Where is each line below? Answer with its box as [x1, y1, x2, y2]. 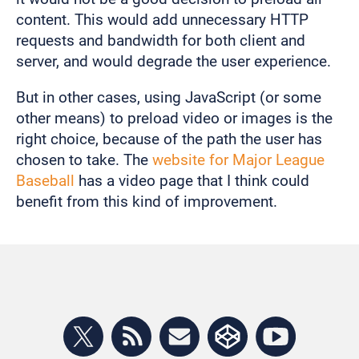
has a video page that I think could [75, 171, 309, 191]
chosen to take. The [16, 151, 152, 170]
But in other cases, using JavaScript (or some [16, 88, 321, 107]
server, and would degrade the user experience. [16, 52, 331, 71]
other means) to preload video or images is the [16, 109, 333, 128]
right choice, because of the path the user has [16, 130, 322, 149]
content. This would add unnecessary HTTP [16, 10, 309, 30]
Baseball [16, 171, 75, 191]
